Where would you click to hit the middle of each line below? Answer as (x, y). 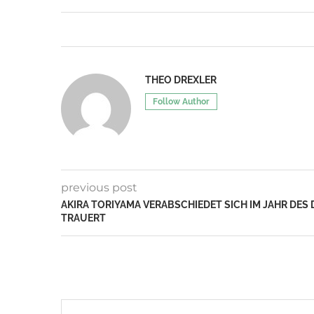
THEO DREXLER (181, 80)
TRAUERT (83, 218)
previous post (99, 188)
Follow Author (181, 102)
